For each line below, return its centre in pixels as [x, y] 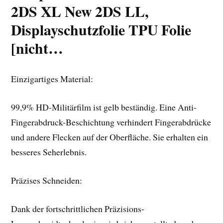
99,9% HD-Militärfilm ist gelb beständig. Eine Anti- [104, 107]
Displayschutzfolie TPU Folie [101, 30]
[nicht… [37, 48]
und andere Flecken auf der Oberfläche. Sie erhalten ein [110, 137]
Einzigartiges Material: [52, 79]
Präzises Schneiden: [47, 180]
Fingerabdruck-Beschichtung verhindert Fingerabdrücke [111, 122]
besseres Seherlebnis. [49, 152]
